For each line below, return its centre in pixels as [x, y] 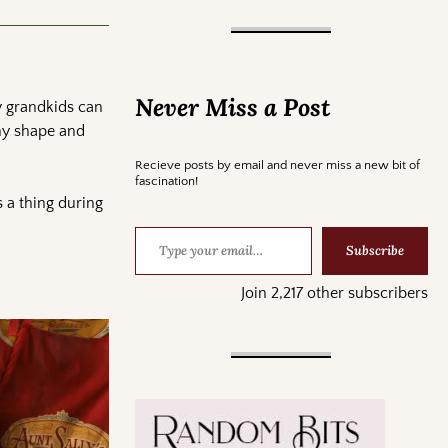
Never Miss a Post [232, 107]
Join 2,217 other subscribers [334, 292]
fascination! [166, 180]
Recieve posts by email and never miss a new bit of [277, 164]
